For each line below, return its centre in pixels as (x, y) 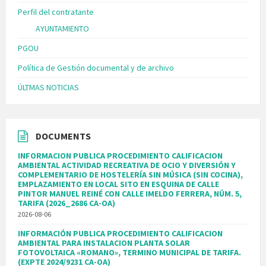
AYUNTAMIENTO (62, 29)
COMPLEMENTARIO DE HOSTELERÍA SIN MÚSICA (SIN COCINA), (130, 175)
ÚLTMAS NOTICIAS (48, 88)
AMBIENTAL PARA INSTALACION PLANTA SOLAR (104, 243)
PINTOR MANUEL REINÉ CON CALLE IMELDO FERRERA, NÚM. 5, (130, 194)
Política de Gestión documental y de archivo (96, 68)
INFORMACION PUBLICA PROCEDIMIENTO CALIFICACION (120, 156)
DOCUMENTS (63, 136)
